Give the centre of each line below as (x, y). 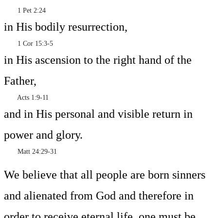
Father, (20, 81)
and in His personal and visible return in (98, 114)
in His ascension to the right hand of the (98, 60)
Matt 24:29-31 (30, 152)
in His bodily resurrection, (66, 27)
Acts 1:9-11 (26, 98)
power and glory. (43, 135)
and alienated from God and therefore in (99, 196)
